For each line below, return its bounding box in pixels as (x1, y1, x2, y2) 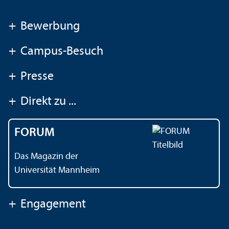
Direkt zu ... (20, 96, 76, 108)
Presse (20, 71, 54, 83)
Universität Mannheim (14, 166, 100, 176)
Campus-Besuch (20, 45, 103, 58)
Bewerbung (20, 20, 80, 33)
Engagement (20, 198, 86, 211)
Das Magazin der (14, 152, 78, 162)
